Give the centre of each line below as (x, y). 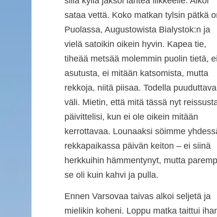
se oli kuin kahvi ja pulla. (111, 175)
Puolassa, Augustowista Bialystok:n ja (137, 29)
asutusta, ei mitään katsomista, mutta (136, 73)
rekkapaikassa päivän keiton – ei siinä (137, 146)
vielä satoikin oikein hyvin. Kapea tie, (135, 44)
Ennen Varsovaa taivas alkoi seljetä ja (137, 196)
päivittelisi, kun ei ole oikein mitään (131, 116)
